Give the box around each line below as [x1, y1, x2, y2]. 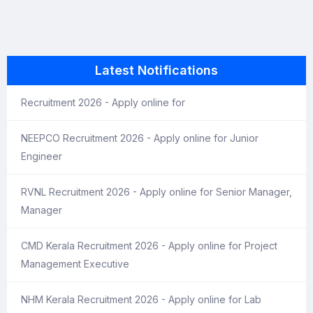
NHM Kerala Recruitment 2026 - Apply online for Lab [21, 293, 261, 305]
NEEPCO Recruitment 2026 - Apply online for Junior [21, 132, 259, 144]
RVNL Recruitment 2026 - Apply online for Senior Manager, [21, 186, 292, 198]
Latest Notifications [95, 63, 218, 78]
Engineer [21, 150, 62, 162]
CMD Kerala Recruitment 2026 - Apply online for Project [21, 240, 277, 252]
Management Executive [21, 258, 129, 270]
